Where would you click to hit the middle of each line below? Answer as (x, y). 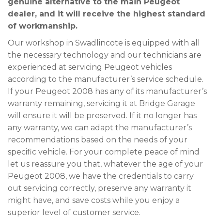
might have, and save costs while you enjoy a (94, 200)
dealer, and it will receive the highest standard (107, 14)
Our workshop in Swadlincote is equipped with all (104, 43)
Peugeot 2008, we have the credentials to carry (101, 176)
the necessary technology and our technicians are (105, 55)
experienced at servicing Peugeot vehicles (90, 67)
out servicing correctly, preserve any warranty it (100, 188)
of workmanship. (43, 26)
